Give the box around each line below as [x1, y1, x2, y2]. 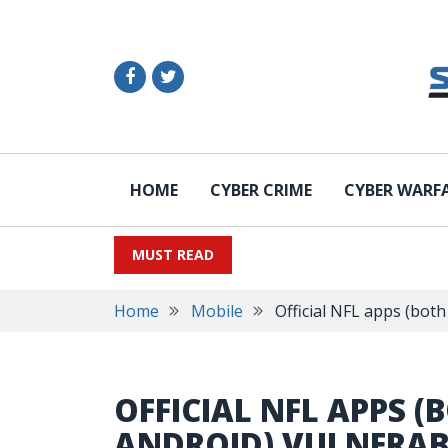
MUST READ [132, 245, 214, 264]
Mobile [191, 300, 243, 322]
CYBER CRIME [210, 179, 312, 201]
